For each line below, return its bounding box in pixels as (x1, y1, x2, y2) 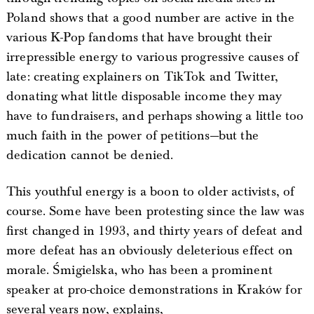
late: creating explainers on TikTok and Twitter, (6, 68, 279, 85)
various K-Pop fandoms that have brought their (6, 29, 273, 46)
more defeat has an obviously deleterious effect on (6, 242, 293, 259)
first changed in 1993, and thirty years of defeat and (6, 222, 303, 239)
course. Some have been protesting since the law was (6, 203, 305, 219)
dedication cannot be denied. (6, 146, 174, 163)
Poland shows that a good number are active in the (6, 9, 294, 26)
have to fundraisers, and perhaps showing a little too (6, 107, 304, 124)
